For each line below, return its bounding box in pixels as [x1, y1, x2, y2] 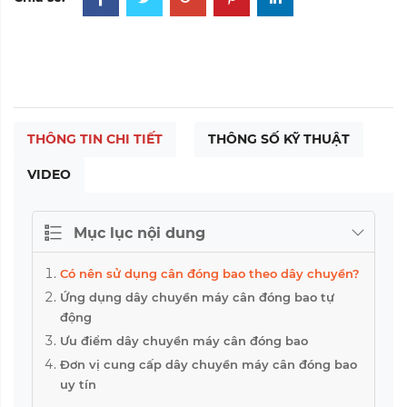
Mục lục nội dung [74, 223, 205, 242]
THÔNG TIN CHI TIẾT [27, 130, 163, 147]
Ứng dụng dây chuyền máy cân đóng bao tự [60, 289, 334, 304]
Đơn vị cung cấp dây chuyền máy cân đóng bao [60, 356, 357, 372]
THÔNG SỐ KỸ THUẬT [208, 130, 350, 147]
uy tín [60, 376, 96, 392]
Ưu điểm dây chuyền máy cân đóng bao [60, 333, 308, 348]
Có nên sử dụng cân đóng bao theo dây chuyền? [60, 265, 360, 281]
